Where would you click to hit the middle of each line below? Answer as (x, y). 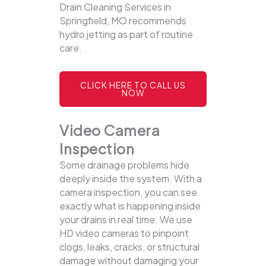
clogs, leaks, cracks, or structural (129, 247)
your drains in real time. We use (126, 220)
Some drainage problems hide (124, 165)
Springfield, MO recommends (123, 21)
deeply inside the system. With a (131, 179)
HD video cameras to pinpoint (124, 233)
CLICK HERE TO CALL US (133, 85)
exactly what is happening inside (130, 206)
